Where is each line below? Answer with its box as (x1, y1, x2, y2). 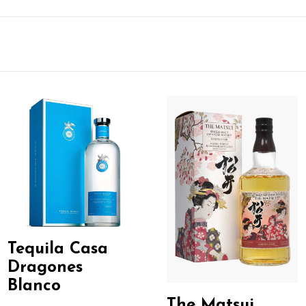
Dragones (8, 260, 83, 277)
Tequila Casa (8, 241, 109, 258)
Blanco (8, 278, 61, 295)
